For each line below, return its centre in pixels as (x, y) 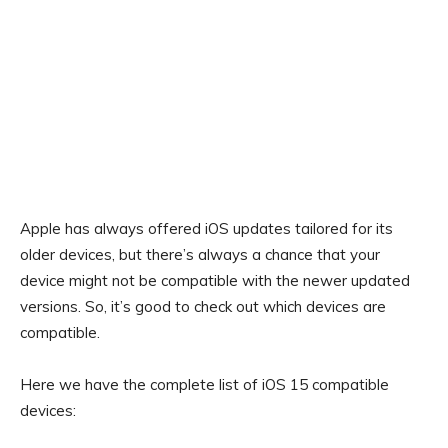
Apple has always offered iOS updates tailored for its (206, 229)
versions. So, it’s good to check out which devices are (203, 307)
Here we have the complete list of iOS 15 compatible (204, 385)
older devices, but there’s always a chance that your (200, 255)
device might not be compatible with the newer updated (215, 281)
